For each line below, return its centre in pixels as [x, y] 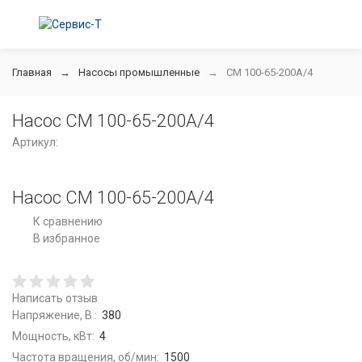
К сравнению [68, 221]
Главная [32, 72]
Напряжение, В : [55, 315]
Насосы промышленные [139, 72]
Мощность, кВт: [53, 336]
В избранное [67, 238]
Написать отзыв [55, 298]
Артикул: [35, 142]
